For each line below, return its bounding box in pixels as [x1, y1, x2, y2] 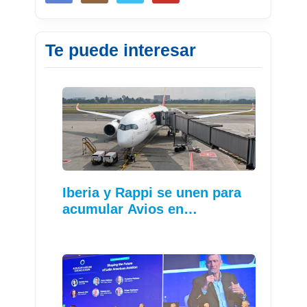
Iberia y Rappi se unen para [62, 185, 242, 201]
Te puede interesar [45, 40, 197, 60]
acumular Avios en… [62, 201, 198, 217]
